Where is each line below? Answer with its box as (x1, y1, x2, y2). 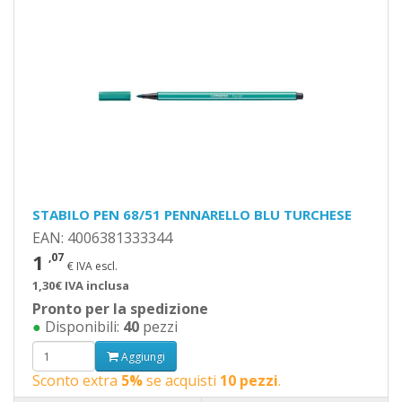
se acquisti (143, 371, 220, 390)
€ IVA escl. (67, 258, 118, 274)
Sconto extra (32, 371, 121, 390)
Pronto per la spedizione (32, 299, 208, 319)
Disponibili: (41, 317, 123, 336)
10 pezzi (220, 371, 278, 390)
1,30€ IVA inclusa (32, 277, 129, 293)
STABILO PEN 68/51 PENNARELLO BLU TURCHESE (32, 205, 352, 223)
